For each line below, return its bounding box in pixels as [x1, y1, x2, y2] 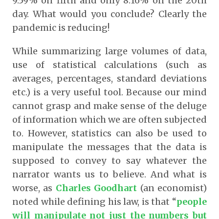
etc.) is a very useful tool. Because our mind [12, 86, 207, 98]
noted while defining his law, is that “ [12, 196, 176, 207]
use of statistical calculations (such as [12, 59, 207, 70]
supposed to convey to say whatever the [12, 154, 207, 166]
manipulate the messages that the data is [12, 141, 207, 153]
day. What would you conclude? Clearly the [12, 8, 207, 20]
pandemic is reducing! [12, 22, 109, 33]
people [176, 196, 207, 207]
